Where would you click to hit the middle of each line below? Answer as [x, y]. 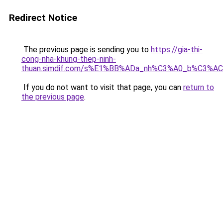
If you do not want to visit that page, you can [102, 87]
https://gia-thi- [177, 50]
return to [199, 87]
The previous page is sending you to [86, 50]
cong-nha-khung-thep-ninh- [69, 59]
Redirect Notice [43, 18]
